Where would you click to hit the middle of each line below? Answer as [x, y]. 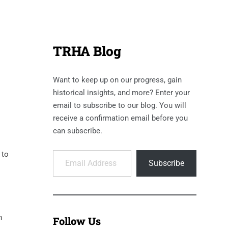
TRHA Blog [87, 51]
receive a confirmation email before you [120, 118]
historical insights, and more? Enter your [121, 93]
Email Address [66, 150]
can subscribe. [77, 131]
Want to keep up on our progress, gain [117, 80]
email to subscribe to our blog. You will [119, 106]
